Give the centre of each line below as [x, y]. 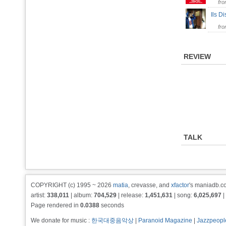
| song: [183, 195]
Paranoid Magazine [165, 220]
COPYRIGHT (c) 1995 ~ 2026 [72, 185]
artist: [39, 195]
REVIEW [197, 56]
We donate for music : [61, 220]
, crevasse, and [150, 185]
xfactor [180, 185]
